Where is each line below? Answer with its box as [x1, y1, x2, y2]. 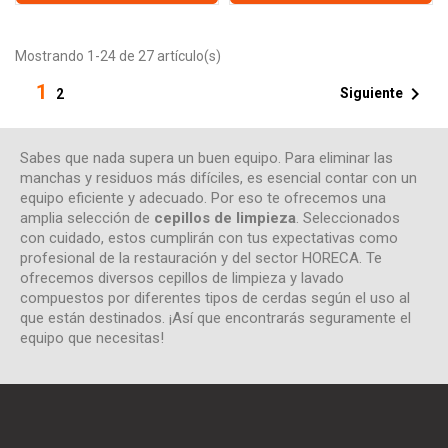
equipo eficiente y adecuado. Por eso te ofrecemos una [20, 188, 386, 207]
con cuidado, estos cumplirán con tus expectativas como [20, 228, 398, 247]
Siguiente [340, 84, 403, 101]
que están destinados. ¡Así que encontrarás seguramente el [20, 308, 411, 327]
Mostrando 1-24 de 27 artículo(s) [15, 47, 221, 64]
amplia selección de [20, 208, 154, 227]
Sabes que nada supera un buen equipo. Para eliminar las [20, 148, 393, 167]
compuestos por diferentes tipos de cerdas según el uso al [20, 288, 410, 307]
